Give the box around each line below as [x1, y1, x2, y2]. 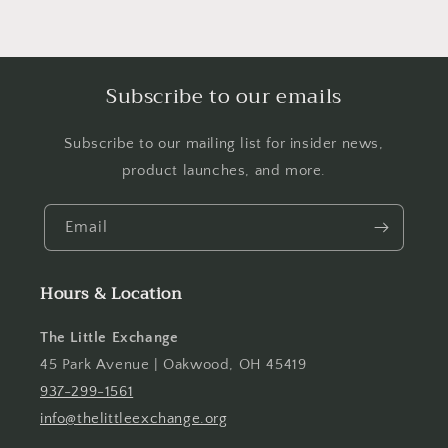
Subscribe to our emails [106, 79, 342, 115]
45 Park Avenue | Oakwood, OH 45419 [40, 356, 307, 374]
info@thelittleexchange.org [40, 410, 228, 428]
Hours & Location [40, 280, 183, 309]
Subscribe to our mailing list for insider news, [64, 135, 384, 153]
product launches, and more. [121, 162, 327, 180]
